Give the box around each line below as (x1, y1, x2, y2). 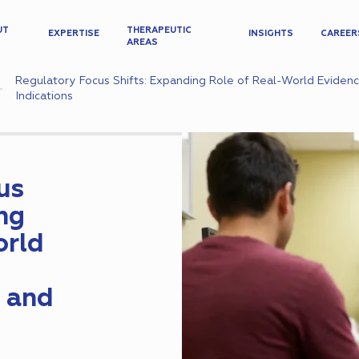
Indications (15, 91, 73, 103)
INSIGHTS (248, 28, 293, 38)
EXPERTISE (48, 28, 100, 38)
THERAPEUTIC (127, 25, 192, 34)
